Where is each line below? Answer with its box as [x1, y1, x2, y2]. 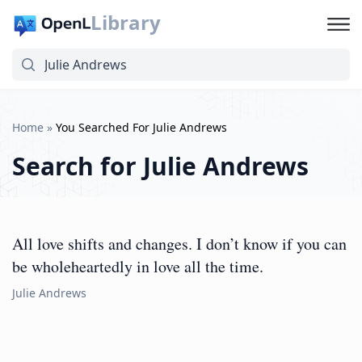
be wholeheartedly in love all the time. [12, 255, 263, 277]
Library [90, 9, 161, 36]
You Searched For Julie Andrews [56, 120, 227, 135]
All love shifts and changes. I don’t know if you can [12, 233, 347, 255]
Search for [12, 149, 143, 183]
